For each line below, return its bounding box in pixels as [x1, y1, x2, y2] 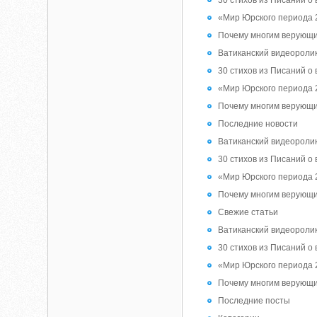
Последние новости [218, 119, 299, 129]
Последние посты [218, 296, 291, 306]
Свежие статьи [218, 207, 279, 217]
